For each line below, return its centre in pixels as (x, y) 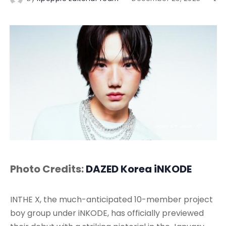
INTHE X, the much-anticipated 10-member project (111, 199)
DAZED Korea (119, 169)
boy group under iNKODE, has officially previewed (107, 213)
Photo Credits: (48, 169)
